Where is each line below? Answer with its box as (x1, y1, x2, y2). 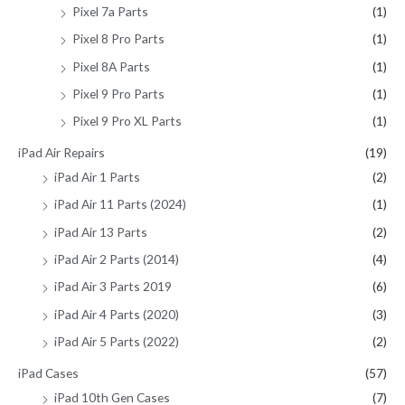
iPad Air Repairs (18, 144, 105, 160)
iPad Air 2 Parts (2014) (54, 251, 179, 268)
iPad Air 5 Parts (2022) (54, 334, 179, 350)
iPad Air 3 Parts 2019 (54, 278, 172, 295)
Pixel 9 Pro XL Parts (72, 113, 182, 129)
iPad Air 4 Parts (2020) (54, 306, 179, 322)
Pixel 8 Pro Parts (72, 31, 165, 47)
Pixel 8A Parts (72, 58, 150, 74)
